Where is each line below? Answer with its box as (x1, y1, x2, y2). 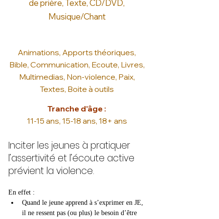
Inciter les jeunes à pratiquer (8, 139, 130, 152)
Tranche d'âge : (47, 104, 106, 113)
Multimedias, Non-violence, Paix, (19, 72, 135, 82)
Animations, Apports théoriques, (18, 47, 136, 57)
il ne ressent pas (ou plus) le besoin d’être (22, 209, 139, 217)
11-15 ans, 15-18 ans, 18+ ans (26, 116, 127, 126)
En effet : (8, 189, 37, 196)
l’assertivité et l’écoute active (8, 152, 134, 165)
